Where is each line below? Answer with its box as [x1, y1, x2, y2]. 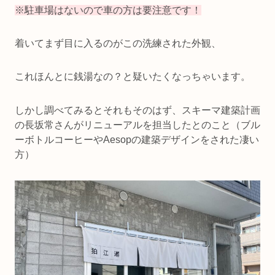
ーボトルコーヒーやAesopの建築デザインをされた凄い [15, 134, 259, 145]
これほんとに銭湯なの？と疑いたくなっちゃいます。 [15, 71, 250, 82]
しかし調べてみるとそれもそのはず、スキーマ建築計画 [15, 104, 260, 115]
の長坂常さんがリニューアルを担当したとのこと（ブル [15, 119, 260, 130]
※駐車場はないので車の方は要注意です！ [15, 4, 201, 15]
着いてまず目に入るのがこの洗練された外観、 [15, 37, 221, 48]
